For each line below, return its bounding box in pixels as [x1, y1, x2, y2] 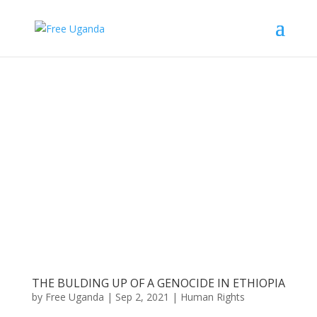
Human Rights [180, 289, 245, 304]
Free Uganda [45, 289, 104, 304]
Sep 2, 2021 [115, 289, 169, 304]
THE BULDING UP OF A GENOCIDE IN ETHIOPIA [31, 275, 285, 291]
